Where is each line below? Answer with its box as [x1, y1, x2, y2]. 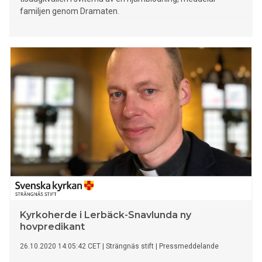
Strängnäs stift [106, 242, 154, 251]
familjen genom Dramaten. [20, 6, 119, 16]
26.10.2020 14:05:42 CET [20, 242, 101, 251]
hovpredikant [20, 221, 85, 233]
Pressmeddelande [159, 242, 219, 251]
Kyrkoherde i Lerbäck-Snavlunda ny [20, 209, 191, 221]
